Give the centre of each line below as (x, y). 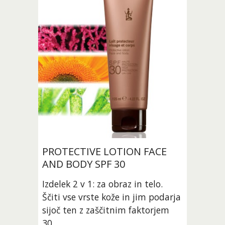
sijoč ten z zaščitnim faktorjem (106, 210)
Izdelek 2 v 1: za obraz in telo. (103, 184)
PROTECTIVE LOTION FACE (105, 151)
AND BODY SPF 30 (84, 164)
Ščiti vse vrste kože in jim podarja (112, 197)
